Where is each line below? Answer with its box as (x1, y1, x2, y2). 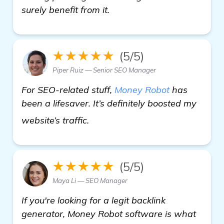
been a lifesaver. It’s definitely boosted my (21, 97, 196, 109)
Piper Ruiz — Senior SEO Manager (52, 65, 156, 74)
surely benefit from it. (21, 3, 109, 15)
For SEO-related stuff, (21, 83, 114, 95)
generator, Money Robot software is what (21, 207, 196, 219)
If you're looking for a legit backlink (21, 194, 165, 206)
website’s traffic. (21, 114, 91, 126)
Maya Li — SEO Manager (52, 176, 127, 184)
